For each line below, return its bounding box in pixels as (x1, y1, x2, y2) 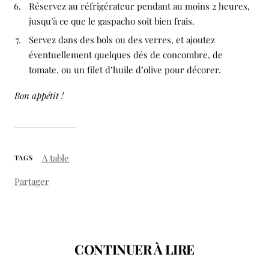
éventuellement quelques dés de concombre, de (29, 48, 223, 61)
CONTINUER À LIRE (74, 240, 195, 258)
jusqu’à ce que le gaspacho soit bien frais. (29, 14, 195, 27)
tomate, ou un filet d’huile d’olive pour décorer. (29, 63, 221, 76)
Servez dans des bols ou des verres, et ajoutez (29, 33, 215, 46)
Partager (14, 175, 49, 187)
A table (42, 151, 69, 164)
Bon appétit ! (14, 89, 64, 101)
